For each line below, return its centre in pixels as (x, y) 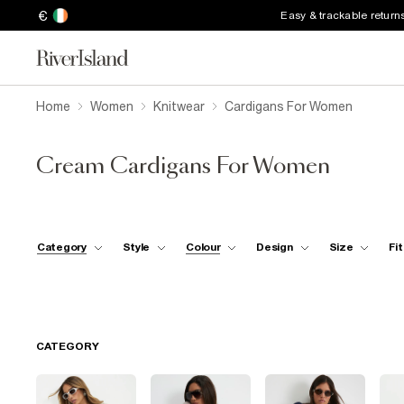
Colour (203, 247)
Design (275, 247)
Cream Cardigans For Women (183, 167)
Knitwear (179, 106)
